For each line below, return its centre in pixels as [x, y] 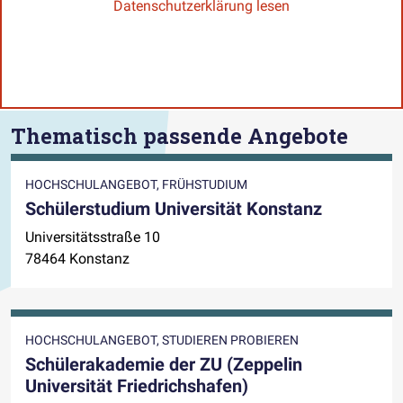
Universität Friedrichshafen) [137, 386]
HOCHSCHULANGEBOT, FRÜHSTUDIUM [136, 185]
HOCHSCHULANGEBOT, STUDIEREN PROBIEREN [162, 340]
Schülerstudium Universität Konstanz [174, 209]
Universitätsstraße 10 [93, 237]
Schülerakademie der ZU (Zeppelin [164, 365]
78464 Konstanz [77, 259]
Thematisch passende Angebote [179, 135]
